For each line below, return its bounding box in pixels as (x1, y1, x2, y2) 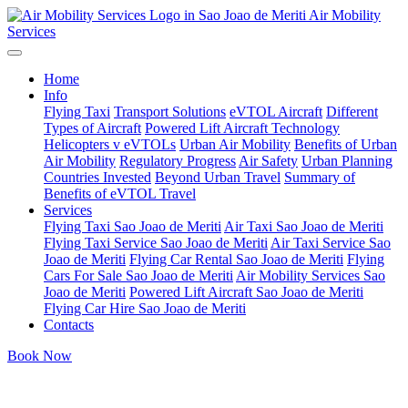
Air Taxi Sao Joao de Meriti (224, 219, 383, 234)
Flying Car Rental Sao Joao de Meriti (129, 251, 343, 267)
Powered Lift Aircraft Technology (145, 120, 340, 136)
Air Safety (239, 153, 298, 168)
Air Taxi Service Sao (270, 235, 391, 250)
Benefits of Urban (294, 137, 397, 152)
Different (326, 104, 378, 119)
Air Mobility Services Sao (236, 268, 385, 283)
